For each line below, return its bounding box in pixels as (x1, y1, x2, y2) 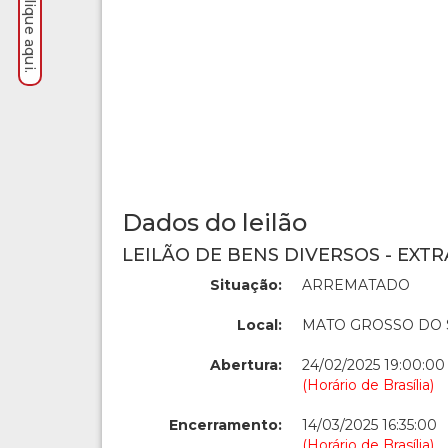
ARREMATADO (302, 276, 410, 294)
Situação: (210, 276, 282, 294)
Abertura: (210, 356, 282, 374)
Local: (237, 316, 282, 334)
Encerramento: (169, 416, 282, 434)
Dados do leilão (122, 208, 307, 237)
